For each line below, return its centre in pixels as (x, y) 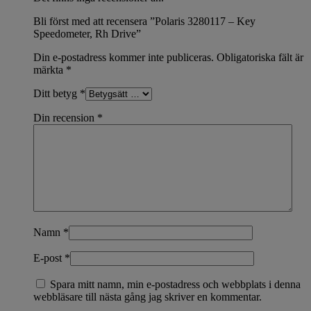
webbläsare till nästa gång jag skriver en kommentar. (148, 296)
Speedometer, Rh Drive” (87, 33)
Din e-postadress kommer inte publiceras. (124, 57)
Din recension (65, 117)
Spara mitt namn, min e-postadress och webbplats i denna (175, 284)
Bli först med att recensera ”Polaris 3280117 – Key (144, 21)
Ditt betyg (57, 93)
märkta (50, 69)
